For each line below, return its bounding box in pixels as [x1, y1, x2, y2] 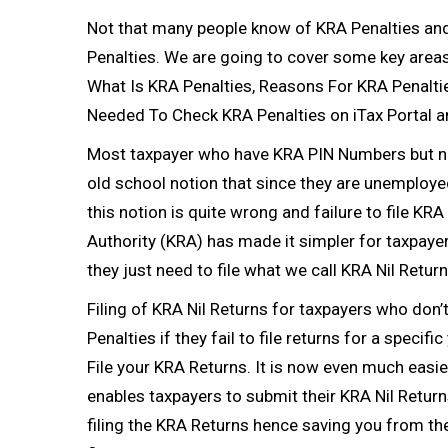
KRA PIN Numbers [273, 144, 406, 164]
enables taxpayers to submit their [87, 386, 340, 406]
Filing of [87, 299, 152, 319]
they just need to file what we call [87, 260, 341, 280]
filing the [87, 415, 156, 435]
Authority [87, 231, 156, 251]
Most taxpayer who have [87, 144, 273, 164]
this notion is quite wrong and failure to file [87, 202, 413, 222]
